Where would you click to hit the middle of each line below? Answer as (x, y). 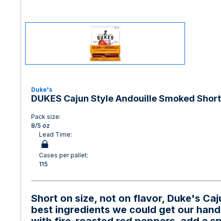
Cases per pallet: (64, 155)
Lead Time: (55, 134)
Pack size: (46, 117)
